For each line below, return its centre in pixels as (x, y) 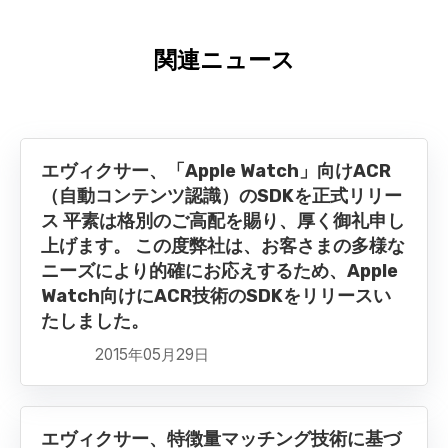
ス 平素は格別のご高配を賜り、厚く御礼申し (223, 221)
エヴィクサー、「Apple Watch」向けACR (216, 171)
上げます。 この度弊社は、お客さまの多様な (223, 246)
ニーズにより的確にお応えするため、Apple (219, 271)
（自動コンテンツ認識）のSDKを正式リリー (221, 196)
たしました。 (95, 321)
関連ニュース (224, 60)
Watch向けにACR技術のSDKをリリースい (216, 296)
